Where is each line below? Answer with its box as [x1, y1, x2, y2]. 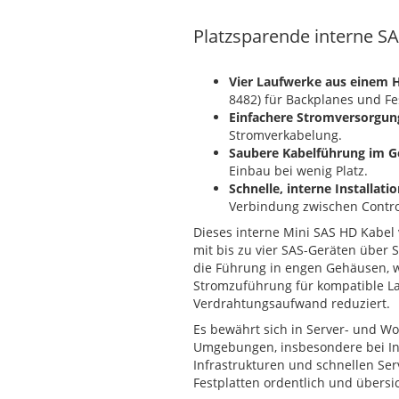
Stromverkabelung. [229, 126, 342, 143]
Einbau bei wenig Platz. [229, 162, 368, 179]
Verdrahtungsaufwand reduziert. [193, 295, 390, 312]
